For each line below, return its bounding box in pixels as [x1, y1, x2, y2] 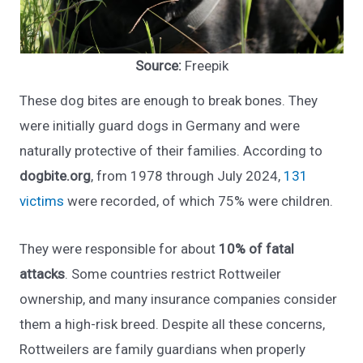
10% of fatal [219, 240, 295, 257]
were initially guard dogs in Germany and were [19, 117, 301, 135]
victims [19, 193, 65, 210]
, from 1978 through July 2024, [91, 168, 284, 185]
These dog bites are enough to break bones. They [19, 92, 318, 109]
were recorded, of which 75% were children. [64, 193, 334, 210]
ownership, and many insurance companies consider [19, 290, 338, 307]
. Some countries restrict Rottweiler [65, 265, 282, 282]
